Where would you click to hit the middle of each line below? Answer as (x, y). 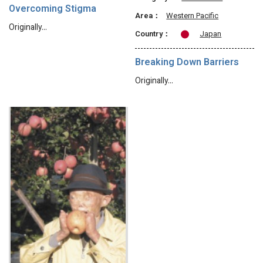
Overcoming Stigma (53, 10)
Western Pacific (193, 17)
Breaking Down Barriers (187, 63)
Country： (153, 35)
